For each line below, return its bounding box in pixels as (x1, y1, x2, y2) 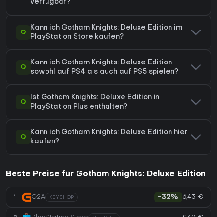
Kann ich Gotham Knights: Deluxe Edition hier (31, 129, 187, 136)
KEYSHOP (49, 195, 74, 200)
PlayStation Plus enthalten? (31, 103, 127, 110)
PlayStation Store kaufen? (31, 33, 124, 40)
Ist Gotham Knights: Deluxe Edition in (31, 94, 159, 101)
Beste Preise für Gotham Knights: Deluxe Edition (6, 170, 206, 178)
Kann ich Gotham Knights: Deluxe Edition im (31, 24, 182, 31)
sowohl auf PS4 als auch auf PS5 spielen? (31, 68, 178, 75)
